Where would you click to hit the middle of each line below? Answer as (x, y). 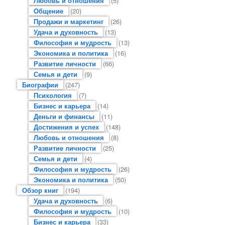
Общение (48, 11)
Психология (52, 95)
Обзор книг (40, 190)
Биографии (40, 84)
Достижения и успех (66, 127)
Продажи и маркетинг (68, 21)
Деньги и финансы (64, 116)
